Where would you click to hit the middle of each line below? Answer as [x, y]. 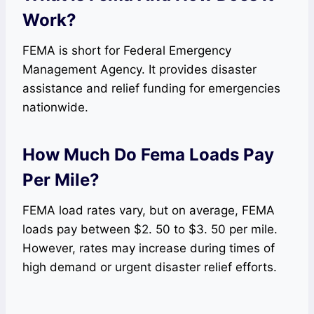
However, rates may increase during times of [149, 248]
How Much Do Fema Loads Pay [148, 155]
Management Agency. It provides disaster [139, 69]
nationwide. [55, 107]
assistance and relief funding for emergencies [151, 88]
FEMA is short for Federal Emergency [127, 50]
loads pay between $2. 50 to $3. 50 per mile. [150, 229]
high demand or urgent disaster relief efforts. [150, 267]
